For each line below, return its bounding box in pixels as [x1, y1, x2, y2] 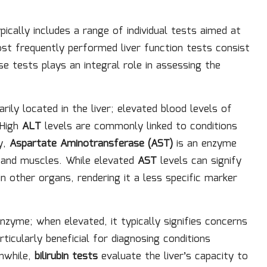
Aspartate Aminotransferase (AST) [10, 135, 173, 152]
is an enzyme [173, 135, 237, 152]
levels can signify [157, 153, 241, 169]
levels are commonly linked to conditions [41, 118, 237, 135]
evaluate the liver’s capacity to [98, 248, 248, 265]
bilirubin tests [35, 248, 98, 265]
